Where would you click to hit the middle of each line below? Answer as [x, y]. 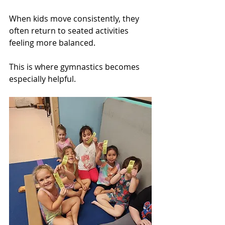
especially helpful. [42, 79]
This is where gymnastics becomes [75, 67]
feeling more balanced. [52, 43]
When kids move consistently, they [75, 19]
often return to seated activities [70, 31]
